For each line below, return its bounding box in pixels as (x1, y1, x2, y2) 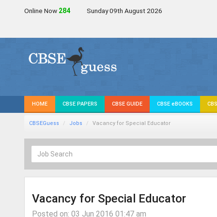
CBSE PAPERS (62, 101, 97, 107)
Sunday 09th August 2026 (87, 7, 162, 15)
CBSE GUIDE (112, 101, 142, 107)
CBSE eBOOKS (157, 101, 193, 107)
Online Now (24, 7, 59, 15)
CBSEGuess (29, 120, 59, 126)
